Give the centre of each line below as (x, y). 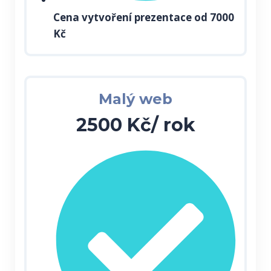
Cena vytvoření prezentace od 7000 (144, 17)
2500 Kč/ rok (135, 125)
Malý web (135, 99)
